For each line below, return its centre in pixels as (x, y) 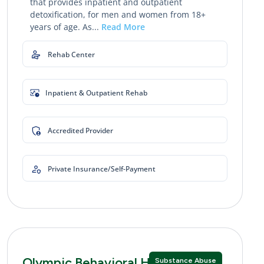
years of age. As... (65, 27)
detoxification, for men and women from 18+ (118, 14)
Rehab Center (71, 54)
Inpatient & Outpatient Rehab (96, 93)
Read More (123, 27)
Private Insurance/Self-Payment (102, 169)
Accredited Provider (80, 130)
